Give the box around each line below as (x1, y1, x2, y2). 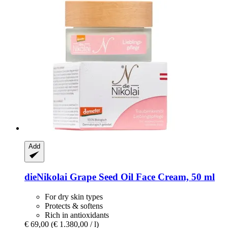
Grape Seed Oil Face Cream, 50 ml (67, 172, 215, 183)
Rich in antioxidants (45, 211, 109, 220)
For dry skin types (45, 192, 103, 202)
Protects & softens (45, 202, 103, 211)
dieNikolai (24, 172, 67, 183)
